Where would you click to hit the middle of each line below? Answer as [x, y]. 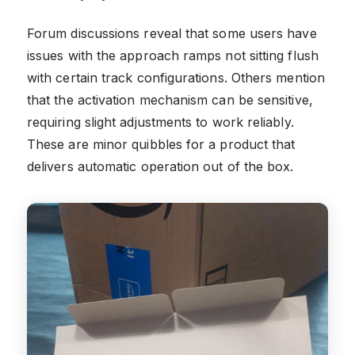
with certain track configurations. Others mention [176, 78]
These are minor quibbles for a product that [161, 145]
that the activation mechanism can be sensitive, [170, 100]
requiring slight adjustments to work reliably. [160, 122]
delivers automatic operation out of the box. [160, 167]
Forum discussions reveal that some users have [172, 34]
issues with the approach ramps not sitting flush [173, 56]
